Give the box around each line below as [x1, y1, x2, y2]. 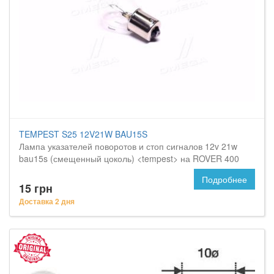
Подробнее [202, 173, 247, 185]
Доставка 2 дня [19, 196, 75, 207]
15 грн [19, 180, 53, 196]
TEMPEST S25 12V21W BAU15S [19, 128, 147, 140]
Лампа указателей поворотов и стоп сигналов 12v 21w [19, 140, 237, 152]
